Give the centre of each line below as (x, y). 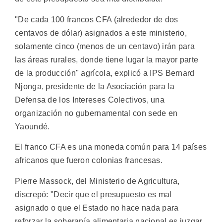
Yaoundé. (32, 126)
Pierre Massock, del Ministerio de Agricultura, (97, 181)
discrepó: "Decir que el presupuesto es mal (93, 194)
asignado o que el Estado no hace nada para (97, 208)
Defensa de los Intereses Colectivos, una (90, 100)
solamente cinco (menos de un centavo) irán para (105, 46)
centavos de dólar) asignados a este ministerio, (101, 33)
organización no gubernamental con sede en (96, 113)
